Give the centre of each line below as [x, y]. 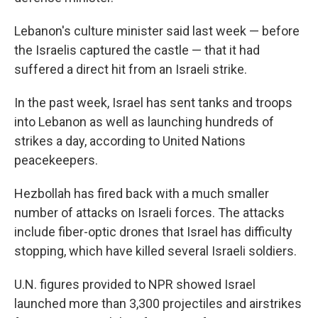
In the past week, [62, 103]
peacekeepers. [56, 160]
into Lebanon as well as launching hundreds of [144, 122]
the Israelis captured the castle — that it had [137, 50]
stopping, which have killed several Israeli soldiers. [155, 251]
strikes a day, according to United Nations [130, 141]
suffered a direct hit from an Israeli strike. [131, 69]
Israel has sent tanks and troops [202, 103]
